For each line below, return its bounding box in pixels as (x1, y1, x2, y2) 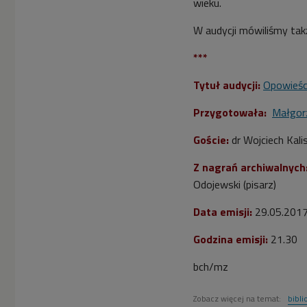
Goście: (193, 131, 232, 148)
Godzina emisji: (193, 230, 271, 247)
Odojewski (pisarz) (193, 175, 276, 193)
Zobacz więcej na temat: (193, 291, 283, 305)
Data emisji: (193, 203, 255, 220)
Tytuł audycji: (193, 76, 260, 93)
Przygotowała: (193, 103, 269, 121)
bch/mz (193, 258, 228, 275)
